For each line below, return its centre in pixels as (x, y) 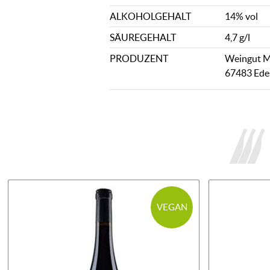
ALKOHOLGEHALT (150, 16)
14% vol (241, 16)
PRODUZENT (139, 58)
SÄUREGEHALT (143, 37)
